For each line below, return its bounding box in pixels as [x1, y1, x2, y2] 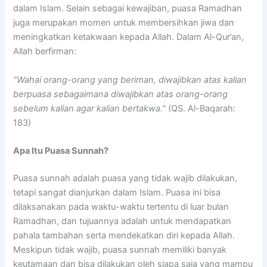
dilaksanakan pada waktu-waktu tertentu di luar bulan [13, 201, 229, 212]
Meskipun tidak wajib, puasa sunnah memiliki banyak [13, 244, 227, 255]
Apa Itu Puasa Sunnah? [13, 145, 109, 156]
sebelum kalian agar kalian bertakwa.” [13, 103, 166, 114]
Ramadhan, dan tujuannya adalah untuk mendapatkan [13, 215, 232, 226]
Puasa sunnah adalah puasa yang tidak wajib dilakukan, [13, 172, 238, 184]
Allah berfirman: [13, 46, 77, 57]
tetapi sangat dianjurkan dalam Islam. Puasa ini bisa [13, 187, 221, 198]
